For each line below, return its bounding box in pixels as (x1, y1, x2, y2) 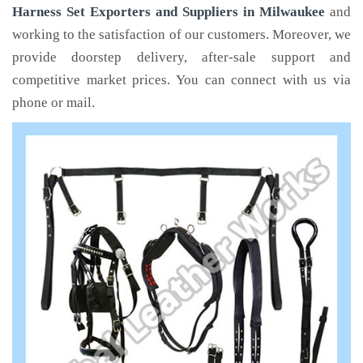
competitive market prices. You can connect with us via (12, 72, 351, 88)
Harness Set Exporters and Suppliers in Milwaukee (12, 4, 325, 19)
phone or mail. (12, 95, 95, 110)
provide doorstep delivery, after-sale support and (12, 49, 351, 65)
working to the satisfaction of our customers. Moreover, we (12, 27, 351, 42)
